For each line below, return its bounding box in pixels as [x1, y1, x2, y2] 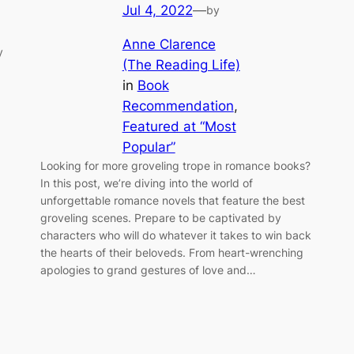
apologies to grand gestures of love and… [40, 262, 256, 277]
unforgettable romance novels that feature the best [40, 193, 305, 207]
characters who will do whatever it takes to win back [40, 228, 311, 242]
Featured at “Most [122, 118, 236, 134]
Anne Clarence [122, 36, 216, 52]
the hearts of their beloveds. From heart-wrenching [40, 245, 303, 259]
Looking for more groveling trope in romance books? [40, 158, 311, 172]
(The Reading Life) [122, 56, 240, 73]
